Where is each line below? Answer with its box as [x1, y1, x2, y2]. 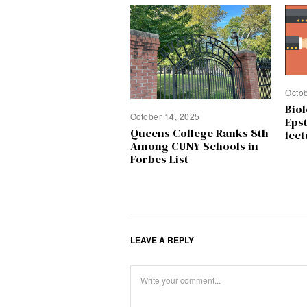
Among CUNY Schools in [130, 138, 258, 154]
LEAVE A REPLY [130, 233, 194, 246]
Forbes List [130, 151, 188, 167]
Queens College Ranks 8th [130, 125, 269, 141]
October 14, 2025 [130, 110, 200, 123]
